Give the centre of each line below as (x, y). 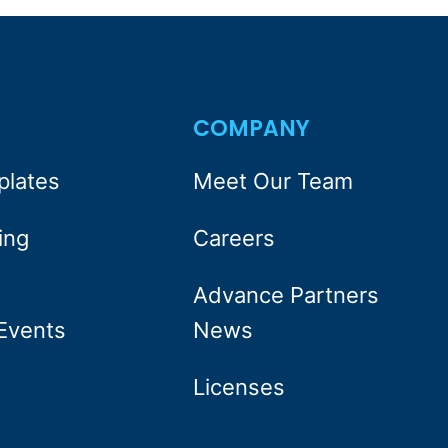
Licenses (238, 387)
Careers (233, 238)
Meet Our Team (272, 181)
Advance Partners (285, 295)
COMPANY (251, 129)
